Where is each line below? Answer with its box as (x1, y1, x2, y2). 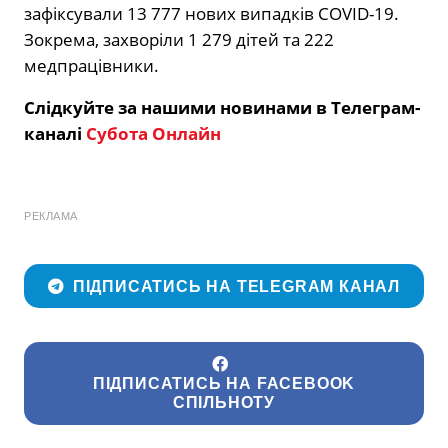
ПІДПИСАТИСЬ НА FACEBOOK (92, 374, 356, 392)
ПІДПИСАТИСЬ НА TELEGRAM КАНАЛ (72, 277, 401, 295)
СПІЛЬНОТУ (172, 393, 276, 411)
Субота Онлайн (86, 122, 221, 146)
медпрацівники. (24, 54, 159, 78)
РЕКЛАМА (24, 210, 78, 223)
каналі (24, 122, 86, 146)
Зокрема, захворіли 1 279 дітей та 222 (24, 28, 334, 52)
